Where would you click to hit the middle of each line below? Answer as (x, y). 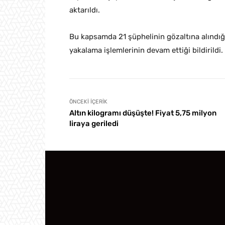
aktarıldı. (85, 10)
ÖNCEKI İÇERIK (88, 102)
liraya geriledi (94, 124)
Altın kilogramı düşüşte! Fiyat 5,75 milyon (143, 113)
